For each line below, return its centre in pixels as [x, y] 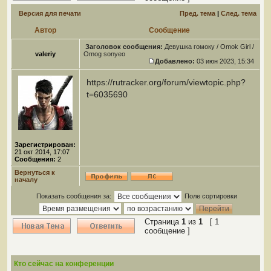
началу [26, 180]
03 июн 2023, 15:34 [225, 61]
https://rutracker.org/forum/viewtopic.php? [166, 82]
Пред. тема [198, 13]
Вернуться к [35, 172]
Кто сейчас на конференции [64, 264]
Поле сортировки [211, 196]
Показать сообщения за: [74, 196]
